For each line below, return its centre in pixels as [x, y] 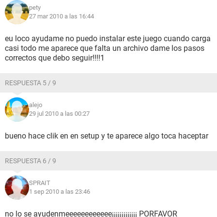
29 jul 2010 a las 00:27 [59, 114]
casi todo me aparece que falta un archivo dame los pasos [105, 48]
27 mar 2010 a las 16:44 [62, 16]
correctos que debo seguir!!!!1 [55, 58]
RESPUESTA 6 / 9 [31, 161]
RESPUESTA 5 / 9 [31, 83]
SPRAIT [40, 183]
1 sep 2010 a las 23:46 [60, 192]
